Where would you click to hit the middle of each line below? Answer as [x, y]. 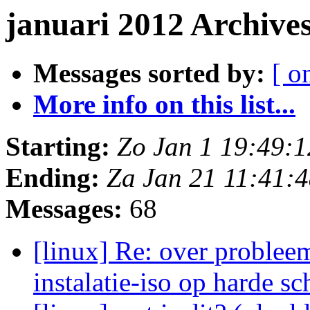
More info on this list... [164, 104]
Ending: [53, 178]
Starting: [58, 147]
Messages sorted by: [149, 73]
